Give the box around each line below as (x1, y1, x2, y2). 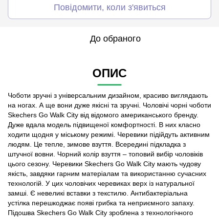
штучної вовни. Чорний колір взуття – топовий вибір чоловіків (8, 150, 203, 158)
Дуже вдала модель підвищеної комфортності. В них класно (8, 120, 200, 129)
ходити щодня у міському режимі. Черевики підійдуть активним (8, 130, 210, 138)
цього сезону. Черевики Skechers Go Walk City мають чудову (8, 159, 201, 168)
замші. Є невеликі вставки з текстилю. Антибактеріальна (8, 189, 188, 197)
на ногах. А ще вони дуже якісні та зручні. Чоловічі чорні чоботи (8, 101, 211, 109)
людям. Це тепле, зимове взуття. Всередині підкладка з (8, 140, 186, 148)
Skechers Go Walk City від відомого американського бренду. (8, 110, 198, 119)
